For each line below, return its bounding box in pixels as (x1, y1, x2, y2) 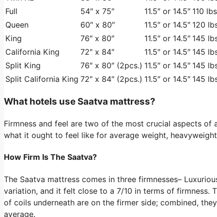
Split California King (5, 74, 78, 84)
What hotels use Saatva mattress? (4, 96, 155, 108)
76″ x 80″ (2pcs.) (80, 60, 142, 70)
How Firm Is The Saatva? (4, 152, 97, 162)
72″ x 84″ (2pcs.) (80, 74, 142, 84)
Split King (5, 60, 41, 70)
